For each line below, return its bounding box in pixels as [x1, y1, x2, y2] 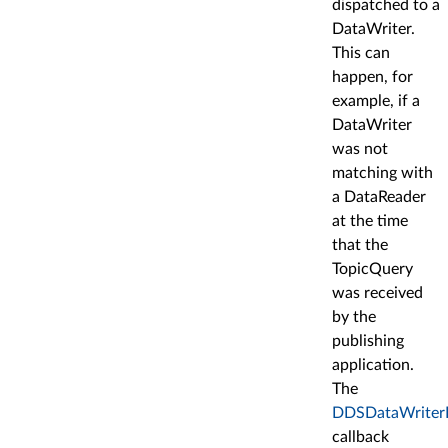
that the [332, 237, 388, 254]
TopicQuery [332, 261, 413, 278]
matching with [332, 165, 433, 182]
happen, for [332, 69, 413, 86]
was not [332, 141, 388, 158]
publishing [332, 333, 404, 350]
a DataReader [332, 189, 426, 206]
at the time [332, 213, 408, 230]
